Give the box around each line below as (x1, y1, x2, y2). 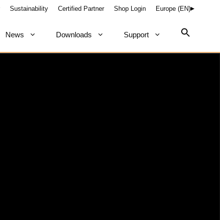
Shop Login (114, 5, 146, 12)
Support (124, 30, 149, 39)
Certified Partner (58, 5, 104, 12)
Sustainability (10, 5, 48, 12)
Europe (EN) (156, 5, 191, 12)
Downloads (56, 30, 92, 39)
